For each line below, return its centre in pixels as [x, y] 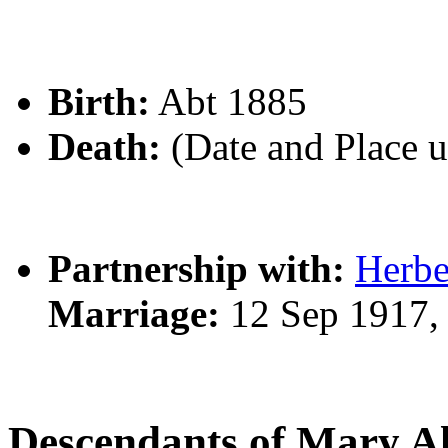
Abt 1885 [228, 102]
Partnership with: [196, 269]
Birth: [99, 102]
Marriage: [134, 314]
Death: [104, 147]
